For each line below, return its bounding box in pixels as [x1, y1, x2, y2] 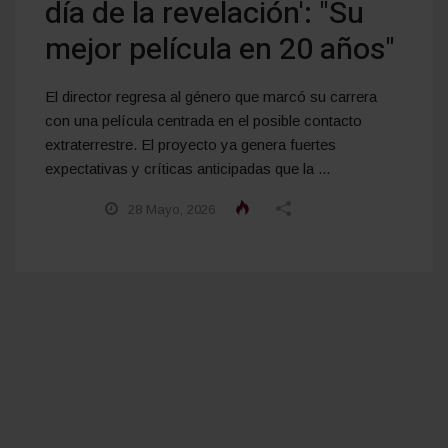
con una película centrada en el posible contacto [45, 111, 362, 129]
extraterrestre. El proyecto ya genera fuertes [45, 135, 336, 153]
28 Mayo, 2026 [124, 201, 215, 217]
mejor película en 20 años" [45, 27, 395, 72]
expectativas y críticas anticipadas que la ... [45, 159, 330, 177]
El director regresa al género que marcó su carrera [45, 87, 377, 105]
